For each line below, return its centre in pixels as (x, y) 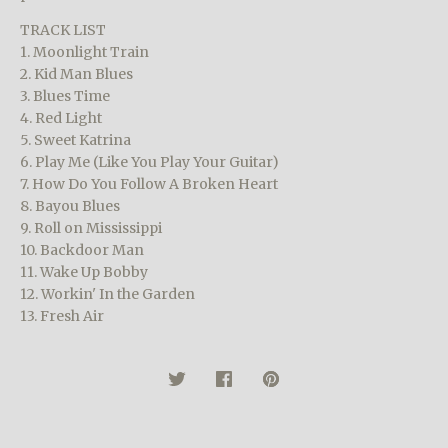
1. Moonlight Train (84, 51)
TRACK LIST (63, 29)
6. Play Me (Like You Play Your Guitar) (149, 161)
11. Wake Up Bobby (84, 271)
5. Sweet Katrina (75, 139)
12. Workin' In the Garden (107, 293)
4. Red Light (61, 117)
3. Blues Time (65, 95)
